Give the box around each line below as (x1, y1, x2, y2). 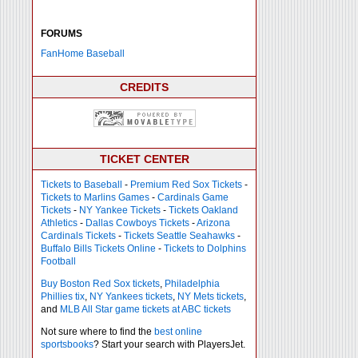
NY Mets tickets (177, 291, 244, 302)
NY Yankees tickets (89, 291, 173, 302)
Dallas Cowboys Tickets (86, 217, 189, 229)
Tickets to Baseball (41, 179, 122, 190)
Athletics (41, 217, 78, 229)
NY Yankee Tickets (79, 205, 161, 216)
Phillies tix (41, 291, 85, 302)
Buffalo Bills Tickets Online (41, 243, 156, 254)
